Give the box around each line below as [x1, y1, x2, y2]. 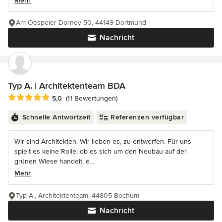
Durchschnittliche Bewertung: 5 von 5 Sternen [7, 92, 167, 103]
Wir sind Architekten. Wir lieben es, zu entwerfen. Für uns [14, 137, 191, 146]
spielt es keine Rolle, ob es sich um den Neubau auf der [14, 147, 187, 156]
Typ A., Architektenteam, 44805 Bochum [16, 191, 139, 200]
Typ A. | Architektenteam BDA [8, 80, 125, 92]
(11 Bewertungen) [66, 94, 117, 103]
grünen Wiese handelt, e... [14, 157, 94, 166]
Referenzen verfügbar [111, 112, 184, 121]
